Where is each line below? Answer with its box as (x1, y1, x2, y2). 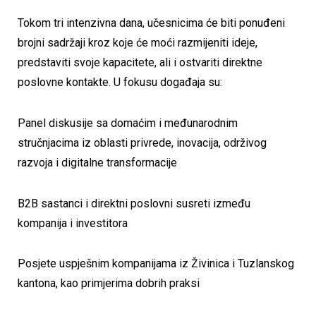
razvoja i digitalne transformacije (18, 156, 177, 170)
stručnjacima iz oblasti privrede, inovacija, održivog (18, 136, 267, 150)
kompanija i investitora (18, 216, 128, 230)
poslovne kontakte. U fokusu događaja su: (18, 75, 222, 90)
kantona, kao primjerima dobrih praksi (18, 276, 200, 291)
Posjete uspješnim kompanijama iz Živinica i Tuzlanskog (18, 257, 294, 271)
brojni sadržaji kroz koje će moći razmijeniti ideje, (18, 36, 257, 50)
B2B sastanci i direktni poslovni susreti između (18, 196, 250, 210)
